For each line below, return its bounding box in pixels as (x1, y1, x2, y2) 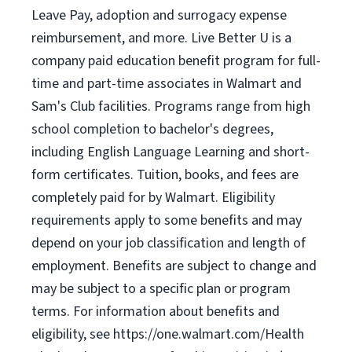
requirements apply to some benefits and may (31, 211, 302, 230)
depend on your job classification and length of (31, 233, 306, 253)
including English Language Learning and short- (31, 142, 310, 162)
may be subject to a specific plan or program (31, 279, 291, 299)
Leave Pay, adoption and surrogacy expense (31, 5, 287, 25)
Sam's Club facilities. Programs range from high (31, 97, 310, 116)
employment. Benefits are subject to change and (31, 256, 317, 276)
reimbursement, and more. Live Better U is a (31, 28, 291, 48)
